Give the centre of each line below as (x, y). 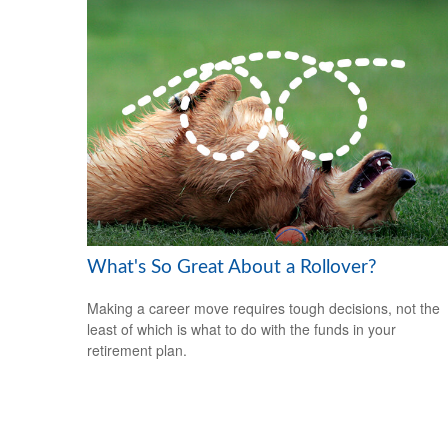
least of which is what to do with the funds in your (241, 328)
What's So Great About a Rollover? (232, 267)
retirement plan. (137, 349)
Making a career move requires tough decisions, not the (263, 307)
